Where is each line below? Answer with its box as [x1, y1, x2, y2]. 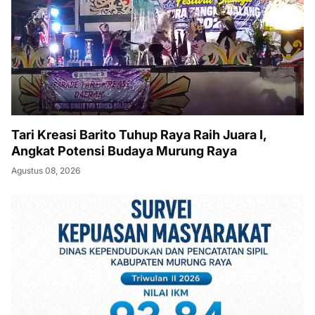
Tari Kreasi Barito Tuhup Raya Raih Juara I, [11, 127, 267, 142]
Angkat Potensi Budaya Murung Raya [11, 143, 237, 158]
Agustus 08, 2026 [11, 165, 80, 176]
